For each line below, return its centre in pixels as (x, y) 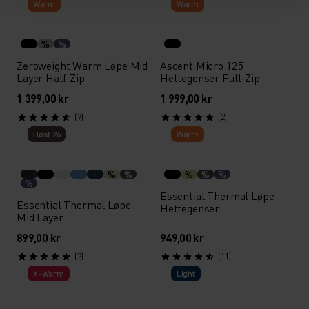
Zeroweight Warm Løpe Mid (82, 65)
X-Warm (49, 273)
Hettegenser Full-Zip (210, 78)
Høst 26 (47, 134)
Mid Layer (40, 217)
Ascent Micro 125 (201, 65)
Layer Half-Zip (51, 78)
